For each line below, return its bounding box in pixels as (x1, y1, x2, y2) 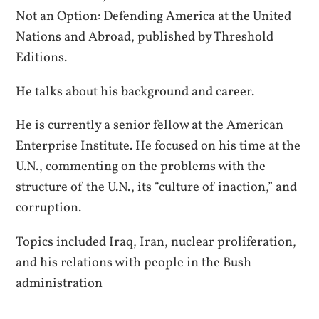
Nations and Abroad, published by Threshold (16, 28, 274, 47)
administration (16, 273, 103, 293)
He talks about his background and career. (16, 82, 255, 101)
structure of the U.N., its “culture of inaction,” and (16, 178, 298, 197)
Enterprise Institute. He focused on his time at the (16, 137, 301, 156)
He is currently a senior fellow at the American (16, 116, 284, 135)
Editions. (16, 48, 68, 68)
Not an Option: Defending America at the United (16, 7, 292, 26)
